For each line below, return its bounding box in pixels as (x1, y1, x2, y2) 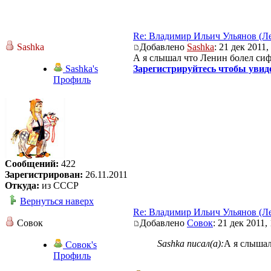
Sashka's (63, 63, 98, 74)
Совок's (63, 239, 97, 250)
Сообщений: (5, 158, 59, 169)
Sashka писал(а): (157, 238, 224, 249)
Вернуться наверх (20, 195, 94, 206)
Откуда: (5, 180, 39, 191)
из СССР (39, 180, 79, 191)
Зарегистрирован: (5, 169, 83, 180)
